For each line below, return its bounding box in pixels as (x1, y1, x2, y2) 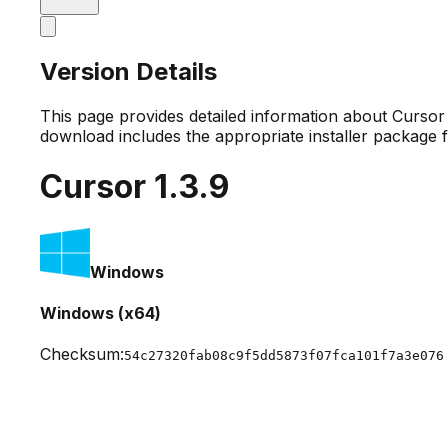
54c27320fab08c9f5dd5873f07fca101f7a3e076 (124, 348, 444, 364)
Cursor (40, 167, 154, 207)
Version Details (40, 56, 217, 86)
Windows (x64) (40, 302, 161, 323)
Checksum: (40, 344, 124, 365)
